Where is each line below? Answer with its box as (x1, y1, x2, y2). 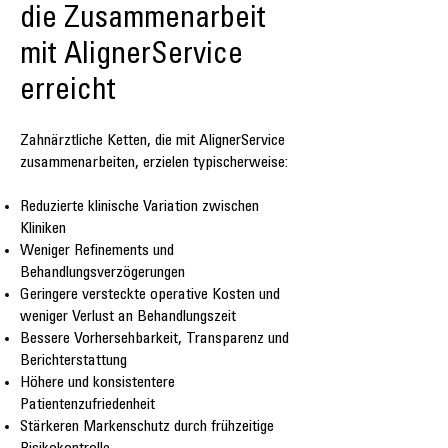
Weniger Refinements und (20, 243, 174, 260)
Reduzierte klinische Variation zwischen (20, 199, 259, 216)
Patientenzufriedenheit (20, 397, 155, 414)
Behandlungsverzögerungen (20, 265, 185, 282)
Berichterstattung (20, 353, 127, 370)
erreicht (20, 77, 116, 108)
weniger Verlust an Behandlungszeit (20, 309, 236, 326)
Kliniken (20, 221, 66, 238)
